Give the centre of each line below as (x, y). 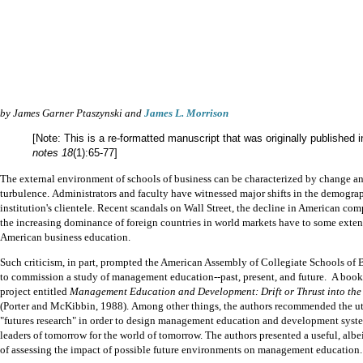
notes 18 (53, 153)
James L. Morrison (186, 113)
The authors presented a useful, (273, 335)
